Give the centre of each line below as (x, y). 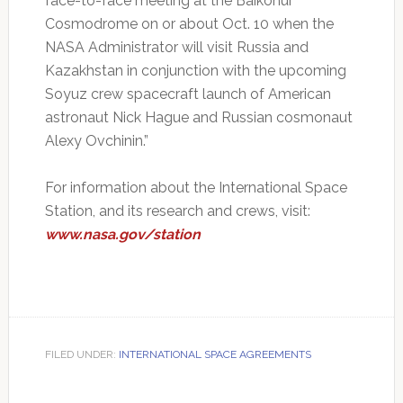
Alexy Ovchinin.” (100, 141)
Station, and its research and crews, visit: (177, 211)
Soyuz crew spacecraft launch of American (188, 94)
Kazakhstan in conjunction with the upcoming (195, 71)
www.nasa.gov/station (122, 235)
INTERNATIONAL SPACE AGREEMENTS (215, 355)
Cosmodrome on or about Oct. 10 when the (189, 24)
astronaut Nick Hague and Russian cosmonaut (198, 118)
